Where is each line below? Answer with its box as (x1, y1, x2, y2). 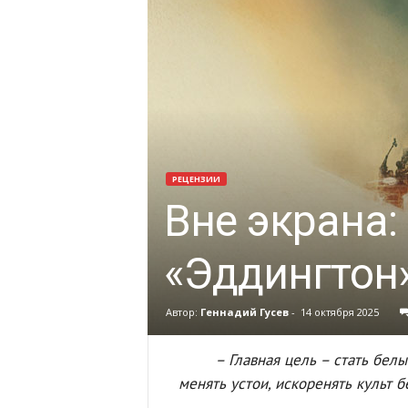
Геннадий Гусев (199, 305, 289, 319)
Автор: (165, 305, 200, 319)
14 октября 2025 (300, 305, 379, 319)
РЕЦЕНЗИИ (171, 173, 220, 185)
